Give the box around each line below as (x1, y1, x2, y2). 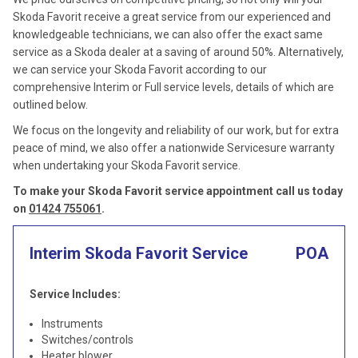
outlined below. (13, 98, 88, 111)
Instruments (42, 317, 103, 330)
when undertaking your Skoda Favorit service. (13, 159, 241, 172)
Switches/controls (42, 333, 133, 346)
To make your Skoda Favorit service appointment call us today (13, 185, 343, 197)
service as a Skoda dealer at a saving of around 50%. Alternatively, (13, 46, 344, 58)
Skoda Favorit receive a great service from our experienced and (13, 10, 331, 23)
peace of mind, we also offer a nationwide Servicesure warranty (13, 141, 335, 154)
